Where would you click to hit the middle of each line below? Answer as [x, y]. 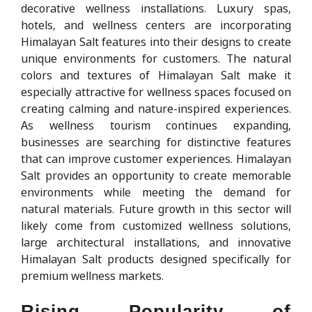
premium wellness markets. [92, 275]
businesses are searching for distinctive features [156, 142]
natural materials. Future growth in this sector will [156, 209]
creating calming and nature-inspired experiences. [156, 108]
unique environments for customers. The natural [156, 58]
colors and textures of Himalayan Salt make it [156, 75]
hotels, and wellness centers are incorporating [156, 25]
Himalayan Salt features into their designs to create [156, 41]
